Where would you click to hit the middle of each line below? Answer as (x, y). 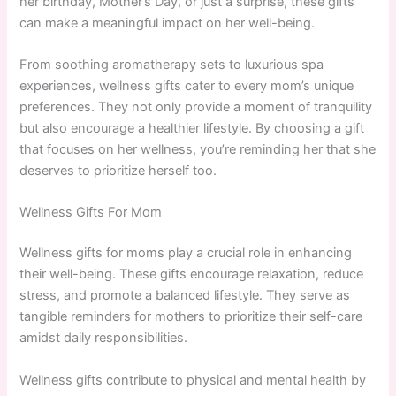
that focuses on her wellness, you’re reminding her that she (198, 149)
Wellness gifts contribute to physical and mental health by (193, 380)
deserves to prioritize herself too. (118, 171)
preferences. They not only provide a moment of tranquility (196, 107)
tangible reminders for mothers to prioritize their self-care (191, 317)
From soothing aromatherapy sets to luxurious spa (172, 65)
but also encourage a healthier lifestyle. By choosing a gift (192, 128)
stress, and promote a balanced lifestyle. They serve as (185, 296)
